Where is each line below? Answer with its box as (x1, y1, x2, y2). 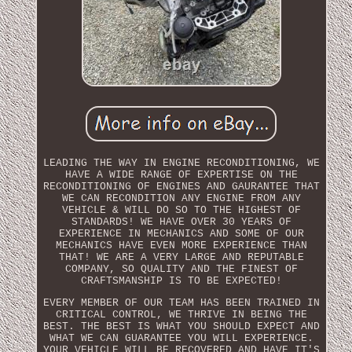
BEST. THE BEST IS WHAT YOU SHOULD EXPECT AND (42, 320, 320, 332)
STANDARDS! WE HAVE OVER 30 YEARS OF (71, 215, 291, 228)
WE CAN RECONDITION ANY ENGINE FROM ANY (61, 192, 301, 204)
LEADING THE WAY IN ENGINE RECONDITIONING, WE (42, 156, 320, 169)
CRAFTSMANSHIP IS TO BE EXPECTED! (80, 274, 282, 287)
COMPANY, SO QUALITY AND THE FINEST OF (64, 262, 298, 275)
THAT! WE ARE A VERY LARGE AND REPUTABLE (58, 251, 304, 263)
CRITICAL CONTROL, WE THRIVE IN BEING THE (55, 308, 307, 321)
